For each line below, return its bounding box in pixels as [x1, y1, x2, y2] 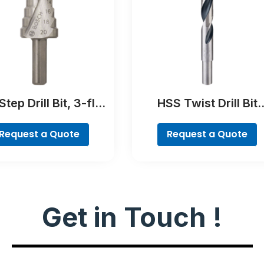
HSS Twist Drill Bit [157, 95, 258, 110]
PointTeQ [181, 111, 233, 126]
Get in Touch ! [42, 201, 222, 234]
